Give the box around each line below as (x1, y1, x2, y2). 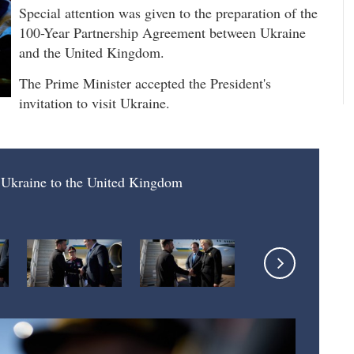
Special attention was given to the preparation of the (19, 2, 318, 22)
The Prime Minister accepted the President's (19, 73, 271, 93)
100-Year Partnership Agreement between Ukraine (19, 22, 306, 42)
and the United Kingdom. (19, 42, 164, 62)
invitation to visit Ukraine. (19, 93, 170, 113)
